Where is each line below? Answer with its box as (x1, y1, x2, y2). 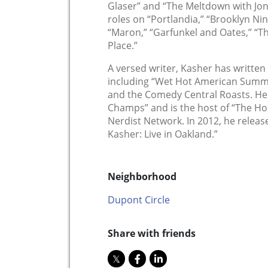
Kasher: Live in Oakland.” (108, 127, 218, 141)
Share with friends (108, 227, 196, 240)
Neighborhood (108, 170, 176, 184)
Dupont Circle (108, 193, 170, 207)
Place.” (108, 39, 138, 53)
